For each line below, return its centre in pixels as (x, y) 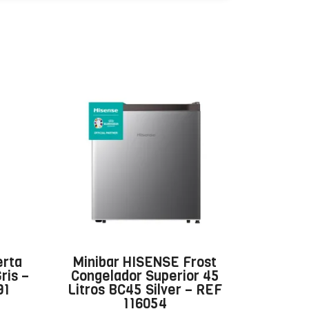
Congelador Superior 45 (145, 277)
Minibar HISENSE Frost (145, 263)
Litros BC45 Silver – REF (145, 290)
